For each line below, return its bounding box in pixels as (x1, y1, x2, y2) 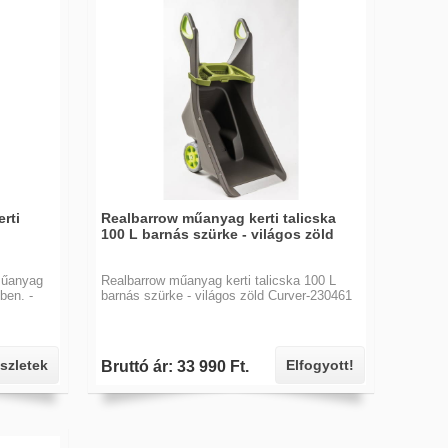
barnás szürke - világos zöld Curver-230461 (101, 288, 352, 303)
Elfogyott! (286, 357, 354, 373)
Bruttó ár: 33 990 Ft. (101, 358, 249, 375)
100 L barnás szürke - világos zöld (101, 226, 334, 242)
